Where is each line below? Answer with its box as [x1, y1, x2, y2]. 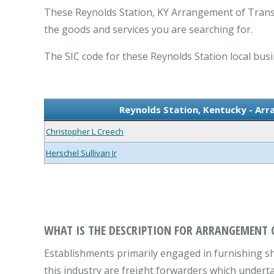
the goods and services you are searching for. [44, 23, 253, 37]
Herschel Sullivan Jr [46, 147, 117, 159]
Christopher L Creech [46, 126, 124, 138]
